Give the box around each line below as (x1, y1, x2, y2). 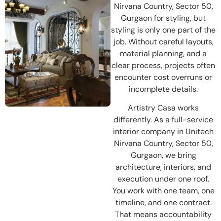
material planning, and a (120, 48, 207, 59)
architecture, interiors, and (115, 161, 211, 172)
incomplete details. (129, 83, 198, 94)
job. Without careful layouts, (113, 36, 214, 47)
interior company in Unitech (113, 126, 214, 137)
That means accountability (115, 209, 212, 220)
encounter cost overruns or (114, 72, 212, 82)
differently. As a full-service (113, 114, 213, 125)
